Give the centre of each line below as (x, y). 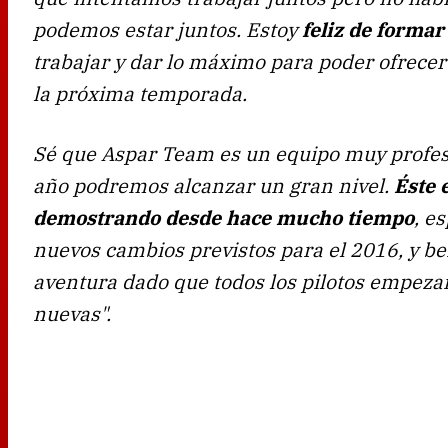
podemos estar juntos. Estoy (165, 29)
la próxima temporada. (140, 93)
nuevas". (72, 313)
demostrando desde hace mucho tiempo (223, 217)
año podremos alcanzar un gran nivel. (213, 185)
